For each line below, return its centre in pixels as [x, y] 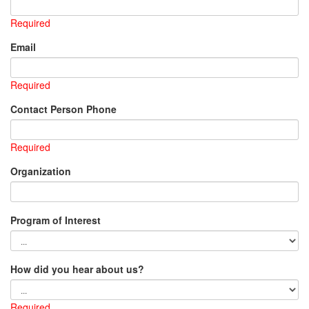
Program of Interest [56, 220]
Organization [41, 171]
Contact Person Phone [63, 109]
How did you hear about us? [77, 269]
